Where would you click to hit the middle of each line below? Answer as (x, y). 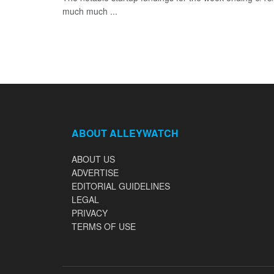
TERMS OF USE (104, 226)
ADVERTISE (95, 172)
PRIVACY (90, 213)
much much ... (90, 11)
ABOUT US (93, 159)
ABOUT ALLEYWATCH (125, 133)
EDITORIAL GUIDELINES (121, 186)
